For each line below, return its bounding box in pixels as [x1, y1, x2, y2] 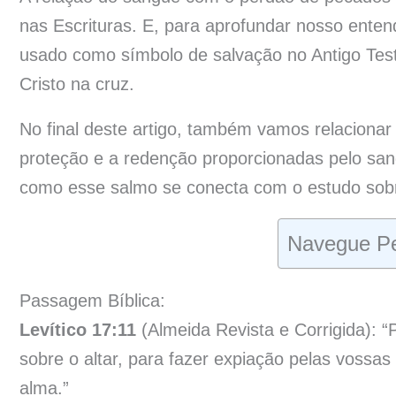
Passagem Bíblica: [19, 290, 165, 310]
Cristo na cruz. [19, 73, 134, 94]
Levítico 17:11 [19, 319, 136, 339]
